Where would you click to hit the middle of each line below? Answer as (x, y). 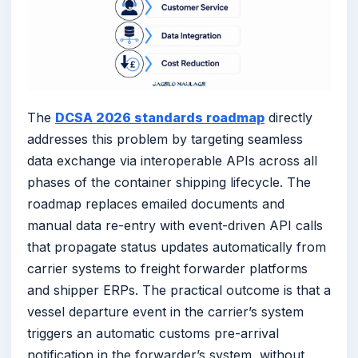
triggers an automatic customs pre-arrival (153, 334)
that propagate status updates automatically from (177, 247)
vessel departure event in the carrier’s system (165, 312)
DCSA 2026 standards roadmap (160, 118)
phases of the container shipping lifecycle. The (169, 183)
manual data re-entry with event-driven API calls (175, 226)
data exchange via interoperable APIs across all (172, 161)
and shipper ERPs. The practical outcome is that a (179, 290)
